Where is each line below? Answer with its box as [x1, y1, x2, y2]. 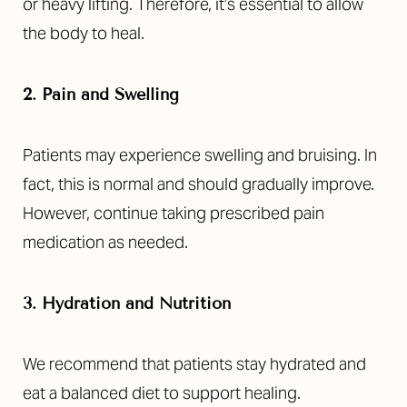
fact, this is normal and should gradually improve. [23, 174, 374, 194]
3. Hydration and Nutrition [23, 293, 231, 313]
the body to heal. [23, 23, 144, 44]
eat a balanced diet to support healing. [23, 382, 301, 403]
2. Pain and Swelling [23, 84, 179, 104]
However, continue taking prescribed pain [23, 203, 324, 223]
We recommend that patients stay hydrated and [23, 353, 366, 374]
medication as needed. [23, 232, 188, 253]
